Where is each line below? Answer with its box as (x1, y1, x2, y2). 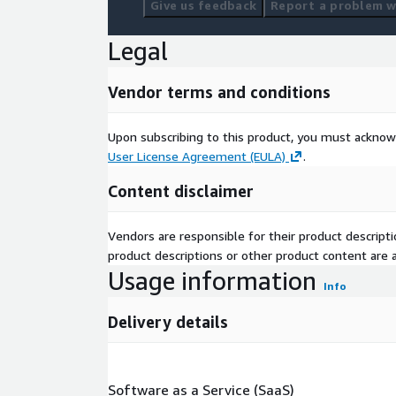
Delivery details (108, 312, 228, 332)
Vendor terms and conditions (108, 82, 331, 103)
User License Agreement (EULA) (108, 148, 286, 164)
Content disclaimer (108, 181, 254, 202)
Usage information (108, 266, 316, 296)
